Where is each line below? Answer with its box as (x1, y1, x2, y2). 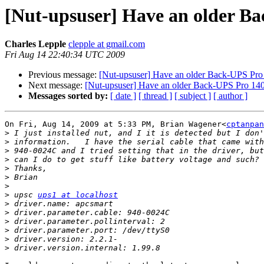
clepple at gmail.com (68, 39, 145, 49)
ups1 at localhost (38, 190, 118, 200)
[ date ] (110, 91, 136, 101)
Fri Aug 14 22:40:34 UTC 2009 (5, 49, 125, 60)
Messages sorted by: (28, 91, 108, 101)
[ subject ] (174, 91, 211, 101)
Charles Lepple (5, 39, 66, 49)
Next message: (28, 80, 85, 91)
